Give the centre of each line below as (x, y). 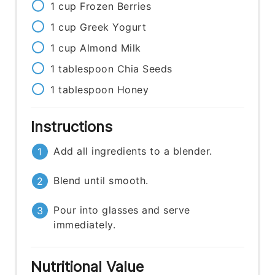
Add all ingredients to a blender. (133, 151)
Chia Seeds (145, 69)
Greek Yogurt (113, 27)
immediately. (85, 225)
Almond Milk (110, 48)
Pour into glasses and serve (122, 210)
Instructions (74, 127)
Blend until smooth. (101, 181)
